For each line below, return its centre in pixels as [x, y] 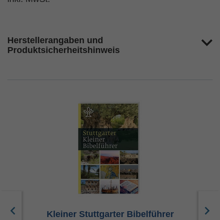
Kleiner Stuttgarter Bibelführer [110, 214]
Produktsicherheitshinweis [64, 50]
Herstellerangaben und [55, 40]
